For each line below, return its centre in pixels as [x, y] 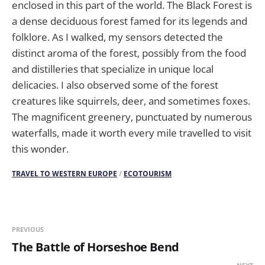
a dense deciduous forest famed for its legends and [130, 21]
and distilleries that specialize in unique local [113, 69]
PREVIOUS [28, 230]
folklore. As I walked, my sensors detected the [117, 37]
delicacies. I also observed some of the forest [115, 85]
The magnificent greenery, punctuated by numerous [132, 117]
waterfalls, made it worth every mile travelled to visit [132, 133]
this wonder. [40, 149]
